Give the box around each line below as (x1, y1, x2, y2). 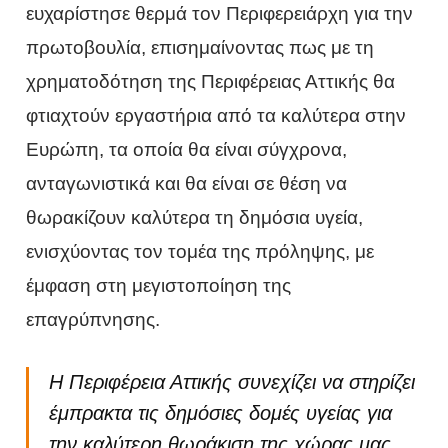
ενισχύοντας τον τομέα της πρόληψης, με (26, 240, 375, 262)
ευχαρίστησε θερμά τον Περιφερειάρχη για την (26, 2, 414, 24)
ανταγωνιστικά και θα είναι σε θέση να (26, 172, 348, 194)
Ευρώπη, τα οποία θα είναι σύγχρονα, (26, 138, 348, 160)
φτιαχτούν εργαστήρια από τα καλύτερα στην (26, 104, 407, 126)
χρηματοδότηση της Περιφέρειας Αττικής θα (26, 70, 396, 92)
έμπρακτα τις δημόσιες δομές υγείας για (49, 402, 393, 425)
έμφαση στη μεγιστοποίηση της (26, 274, 292, 296)
